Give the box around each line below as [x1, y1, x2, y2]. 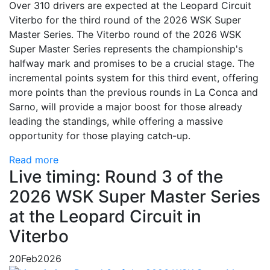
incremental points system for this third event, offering [9, 72, 259, 84]
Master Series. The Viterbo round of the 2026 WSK [9, 28, 241, 40]
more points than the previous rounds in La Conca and [9, 86, 258, 98]
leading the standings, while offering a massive [9, 115, 223, 127]
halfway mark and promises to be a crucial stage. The [9, 57, 254, 69]
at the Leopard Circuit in [9, 206, 201, 227]
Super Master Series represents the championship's [9, 43, 243, 55]
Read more [9, 154, 58, 166]
